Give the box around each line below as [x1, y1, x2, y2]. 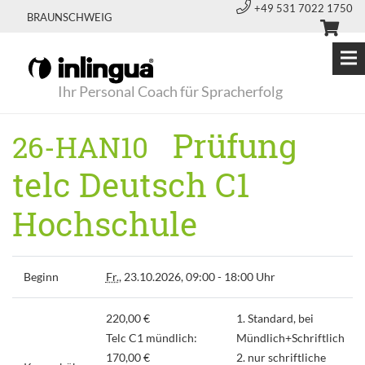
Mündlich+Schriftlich [235, 331, 345, 345]
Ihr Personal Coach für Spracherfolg [58, 82, 283, 100]
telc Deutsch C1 [12, 163, 249, 206]
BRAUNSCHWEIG [27, 11, 112, 24]
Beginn [23, 270, 59, 284]
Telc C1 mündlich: [105, 331, 197, 345]
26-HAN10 [12, 128, 148, 165]
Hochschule [12, 202, 198, 245]
